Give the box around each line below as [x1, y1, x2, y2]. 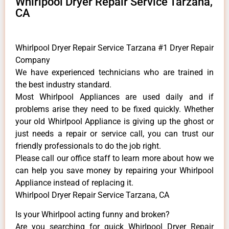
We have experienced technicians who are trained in [15, 67, 214, 77]
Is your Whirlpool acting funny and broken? [15, 210, 170, 220]
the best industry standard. [15, 79, 111, 89]
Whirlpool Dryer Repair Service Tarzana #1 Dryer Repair [15, 42, 214, 53]
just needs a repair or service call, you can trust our [15, 128, 214, 139]
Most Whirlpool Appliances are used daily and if [15, 91, 214, 102]
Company [15, 55, 50, 65]
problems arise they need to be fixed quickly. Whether [15, 104, 214, 114]
